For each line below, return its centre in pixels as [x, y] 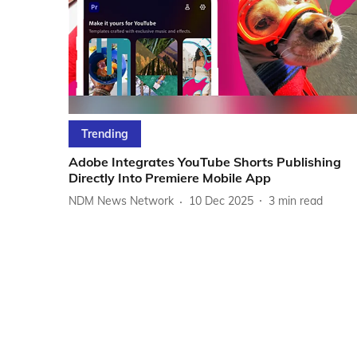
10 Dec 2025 [221, 201]
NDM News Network [121, 201]
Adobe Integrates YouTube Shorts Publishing [205, 161]
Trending [105, 133]
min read [300, 201]
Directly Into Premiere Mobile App [170, 177]
